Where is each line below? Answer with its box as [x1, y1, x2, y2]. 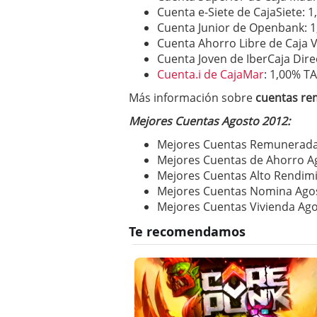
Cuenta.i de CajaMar [157, 67, 264, 83]
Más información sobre [129, 90, 253, 106]
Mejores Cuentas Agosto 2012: [129, 113, 290, 129]
